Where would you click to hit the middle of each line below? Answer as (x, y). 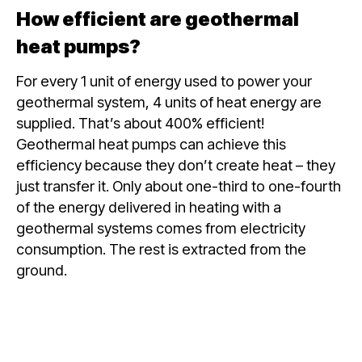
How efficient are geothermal (158, 19)
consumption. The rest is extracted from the (161, 248)
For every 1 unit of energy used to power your (164, 80)
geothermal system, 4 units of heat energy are (169, 101)
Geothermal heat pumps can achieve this (151, 143)
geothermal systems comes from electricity (161, 227)
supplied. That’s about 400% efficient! (140, 122)
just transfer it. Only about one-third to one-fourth (179, 185)
